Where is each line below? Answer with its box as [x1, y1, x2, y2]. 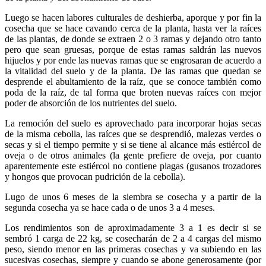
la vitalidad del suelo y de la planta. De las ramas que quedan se [5, 66, 261, 77]
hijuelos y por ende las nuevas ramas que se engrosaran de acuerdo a [5, 55, 261, 66]
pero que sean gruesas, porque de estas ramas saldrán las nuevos [5, 45, 261, 55]
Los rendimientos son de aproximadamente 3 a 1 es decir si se [5, 223, 261, 233]
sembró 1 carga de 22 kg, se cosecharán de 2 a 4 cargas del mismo [5, 233, 261, 244]
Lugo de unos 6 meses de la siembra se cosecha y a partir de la [5, 192, 261, 202]
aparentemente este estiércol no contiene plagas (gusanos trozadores [5, 161, 261, 172]
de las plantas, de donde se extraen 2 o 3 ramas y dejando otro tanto [5, 34, 261, 45]
